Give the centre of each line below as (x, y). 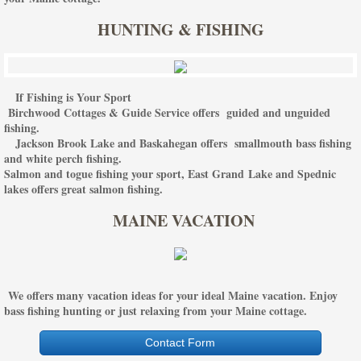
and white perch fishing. (63, 158)
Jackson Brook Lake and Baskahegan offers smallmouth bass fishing (178, 143)
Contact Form (180, 342)
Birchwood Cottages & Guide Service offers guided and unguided (167, 112)
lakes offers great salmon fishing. (85, 189)
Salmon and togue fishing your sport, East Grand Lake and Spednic (170, 173)
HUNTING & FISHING (180, 29)
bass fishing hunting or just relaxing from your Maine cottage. (156, 310)
